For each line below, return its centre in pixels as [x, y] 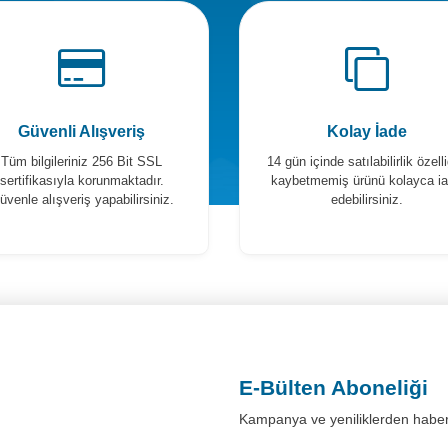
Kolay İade [366, 131]
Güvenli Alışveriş [81, 131]
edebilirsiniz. [366, 199]
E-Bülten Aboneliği [333, 387]
